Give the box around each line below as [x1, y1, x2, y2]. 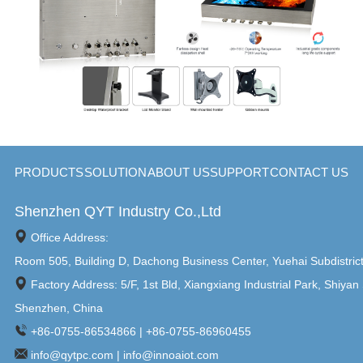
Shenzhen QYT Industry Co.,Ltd [14, 203, 221, 220]
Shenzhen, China [14, 301, 103, 315]
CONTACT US [270, 164, 349, 179]
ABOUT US [147, 164, 210, 179]
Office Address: [28, 231, 109, 245]
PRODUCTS [14, 164, 83, 179]
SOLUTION [83, 164, 147, 179]
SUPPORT [210, 164, 270, 179]
